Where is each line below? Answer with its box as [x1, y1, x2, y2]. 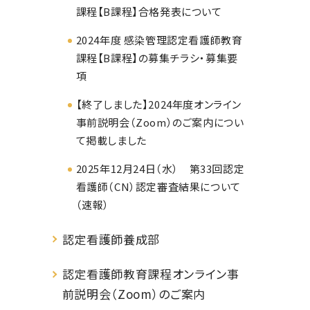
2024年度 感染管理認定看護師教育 [75, 33, 243, 48]
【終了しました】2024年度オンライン [75, 97, 241, 112]
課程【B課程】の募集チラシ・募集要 [75, 51, 238, 66]
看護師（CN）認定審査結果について [75, 179, 241, 194]
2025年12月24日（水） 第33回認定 [75, 161, 245, 176]
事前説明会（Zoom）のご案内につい [75, 115, 244, 130]
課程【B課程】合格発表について [75, 4, 222, 19]
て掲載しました [75, 133, 147, 148]
